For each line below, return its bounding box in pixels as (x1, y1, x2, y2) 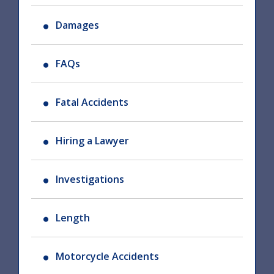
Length (56, 211, 90, 225)
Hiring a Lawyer (56, 134, 129, 148)
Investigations (56, 172, 124, 187)
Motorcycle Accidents (56, 250, 159, 264)
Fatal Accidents (56, 95, 128, 109)
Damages (56, 18, 99, 32)
